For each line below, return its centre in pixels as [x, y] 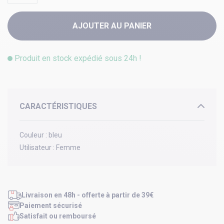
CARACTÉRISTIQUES [58, 106]
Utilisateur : [37, 148]
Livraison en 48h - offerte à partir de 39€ [87, 195]
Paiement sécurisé [50, 206]
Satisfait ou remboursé [57, 216]
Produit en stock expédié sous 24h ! [77, 58]
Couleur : [33, 135]
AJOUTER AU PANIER [112, 26]
